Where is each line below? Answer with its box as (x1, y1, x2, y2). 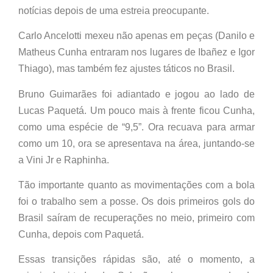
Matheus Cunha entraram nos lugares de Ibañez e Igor (18, 47, 255, 58)
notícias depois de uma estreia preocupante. (18, 5, 209, 16)
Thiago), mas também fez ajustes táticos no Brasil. (18, 63, 235, 74)
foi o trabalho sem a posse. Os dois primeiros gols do (18, 196, 255, 207)
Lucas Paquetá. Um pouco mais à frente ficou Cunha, (18, 105, 255, 116)
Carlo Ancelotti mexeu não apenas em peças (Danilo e (18, 30, 255, 41)
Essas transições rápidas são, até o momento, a (18, 254, 255, 265)
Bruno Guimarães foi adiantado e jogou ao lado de (18, 88, 255, 99)
